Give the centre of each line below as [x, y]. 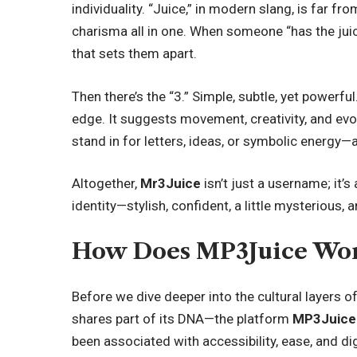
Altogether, [106, 184]
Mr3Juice [171, 184]
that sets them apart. [135, 54]
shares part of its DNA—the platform [182, 319]
